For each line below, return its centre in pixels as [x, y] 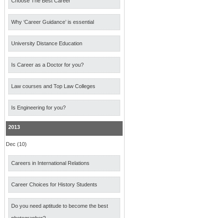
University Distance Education [47, 43]
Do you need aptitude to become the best [60, 206]
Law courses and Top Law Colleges [53, 86]
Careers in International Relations [50, 163]
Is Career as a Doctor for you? [47, 65]
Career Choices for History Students [54, 184]
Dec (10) [16, 144]
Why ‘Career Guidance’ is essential [53, 22]
